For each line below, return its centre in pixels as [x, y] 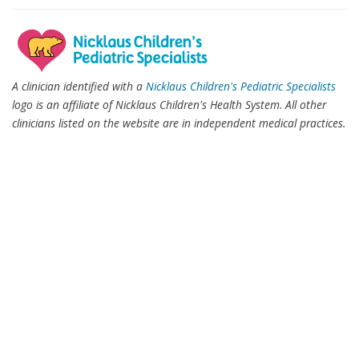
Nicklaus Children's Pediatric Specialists [241, 86]
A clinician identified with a [79, 86]
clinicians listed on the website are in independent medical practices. [179, 123]
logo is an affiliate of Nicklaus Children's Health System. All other [169, 105]
